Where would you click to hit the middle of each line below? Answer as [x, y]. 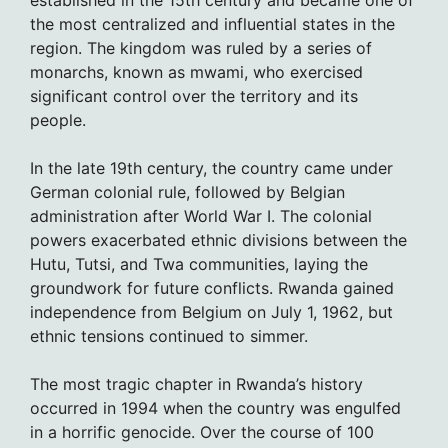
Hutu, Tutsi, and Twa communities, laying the [199, 264]
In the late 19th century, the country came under [211, 168]
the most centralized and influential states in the [212, 24]
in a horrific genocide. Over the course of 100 [202, 432]
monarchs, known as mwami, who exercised [196, 72]
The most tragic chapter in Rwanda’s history [196, 384]
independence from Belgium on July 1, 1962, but [211, 312]
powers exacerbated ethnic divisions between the [218, 240]
